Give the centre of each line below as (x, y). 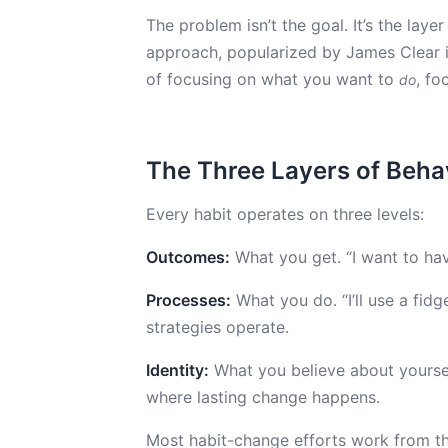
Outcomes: (188, 257)
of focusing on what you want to (272, 79)
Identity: (177, 370)
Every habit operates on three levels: (285, 214)
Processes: (188, 300)
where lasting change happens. (263, 397)
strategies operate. (217, 327)
